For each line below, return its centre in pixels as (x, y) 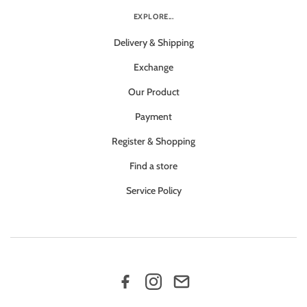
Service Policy (153, 190)
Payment (153, 116)
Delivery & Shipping (153, 42)
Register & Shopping (153, 141)
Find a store (153, 165)
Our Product (153, 91)
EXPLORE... (153, 16)
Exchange (153, 67)
